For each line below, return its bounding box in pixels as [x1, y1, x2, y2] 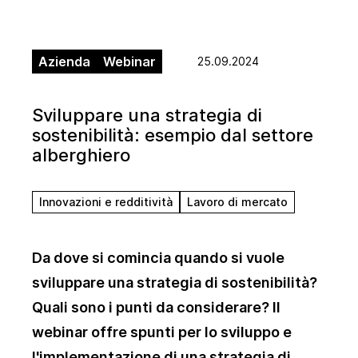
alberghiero [32, 145, 130, 166]
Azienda [38, 54, 90, 70]
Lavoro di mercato [187, 195, 288, 209]
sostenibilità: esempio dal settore [32, 125, 313, 146]
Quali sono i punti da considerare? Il [32, 299, 280, 316]
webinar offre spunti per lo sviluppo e [32, 324, 292, 341]
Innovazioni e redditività [39, 195, 173, 209]
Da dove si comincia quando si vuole [32, 249, 284, 267]
